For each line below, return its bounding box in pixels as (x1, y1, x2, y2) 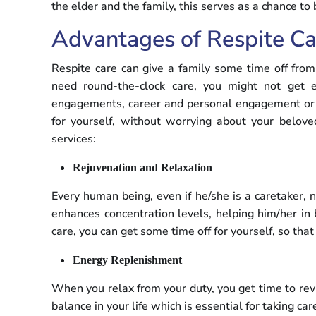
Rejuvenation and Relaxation (73, 161, 212, 174)
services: (51, 130, 96, 147)
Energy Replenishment (73, 253, 182, 266)
